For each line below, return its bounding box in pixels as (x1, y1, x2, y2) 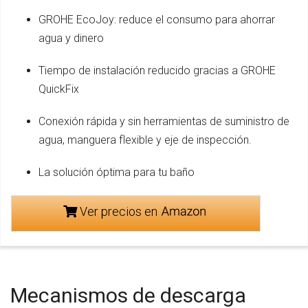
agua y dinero (38, 32, 104, 45)
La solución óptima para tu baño (38, 166, 195, 179)
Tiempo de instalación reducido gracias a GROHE (38, 64, 276, 78)
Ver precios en (76, 204, 160, 219)
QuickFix (38, 82, 79, 96)
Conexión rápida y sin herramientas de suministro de (38, 115, 289, 129)
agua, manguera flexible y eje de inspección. (38, 133, 252, 147)
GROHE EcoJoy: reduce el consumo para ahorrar (38, 13, 275, 27)
